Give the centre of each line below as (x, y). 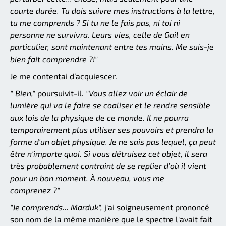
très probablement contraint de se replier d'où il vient (108, 165)
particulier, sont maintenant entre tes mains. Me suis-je (112, 46)
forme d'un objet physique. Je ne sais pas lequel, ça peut (113, 141)
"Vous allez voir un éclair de (137, 93)
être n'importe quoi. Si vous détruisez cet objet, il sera (109, 153)
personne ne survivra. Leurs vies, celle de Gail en (100, 34)
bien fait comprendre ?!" (54, 59)
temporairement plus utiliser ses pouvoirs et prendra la (112, 129)
